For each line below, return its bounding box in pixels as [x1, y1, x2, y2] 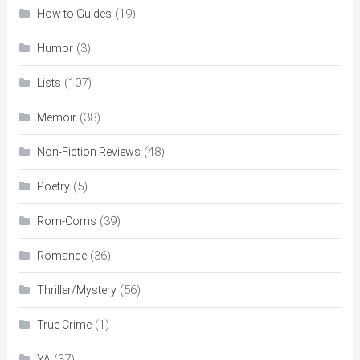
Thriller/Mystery [36, 283, 117, 297]
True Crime [36, 317, 92, 331]
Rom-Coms [36, 214, 96, 227]
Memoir [36, 110, 76, 124]
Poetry [36, 179, 70, 193]
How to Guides [36, 6, 112, 20]
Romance [36, 248, 87, 262]
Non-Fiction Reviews [36, 145, 141, 158]
